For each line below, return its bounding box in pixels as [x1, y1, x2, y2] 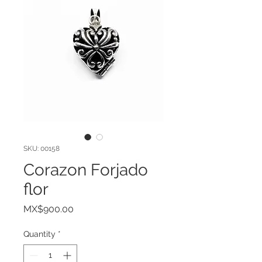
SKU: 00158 [23, 144, 60, 153]
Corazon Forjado [23, 160, 148, 180]
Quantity [23, 229, 56, 239]
